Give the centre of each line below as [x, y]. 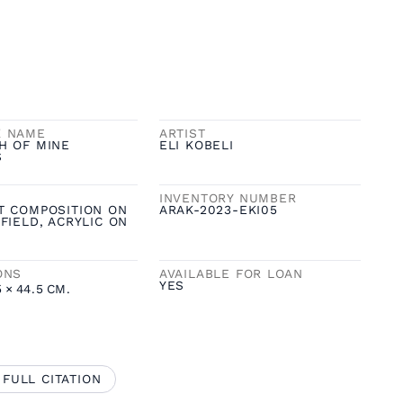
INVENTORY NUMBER [228, 197]
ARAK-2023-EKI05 [218, 209]
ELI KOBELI [196, 144]
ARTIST [182, 133]
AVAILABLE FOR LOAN [231, 274]
